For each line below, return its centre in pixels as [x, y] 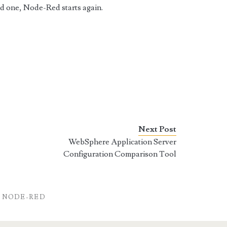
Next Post [158, 129]
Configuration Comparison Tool [120, 154]
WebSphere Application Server [123, 142]
